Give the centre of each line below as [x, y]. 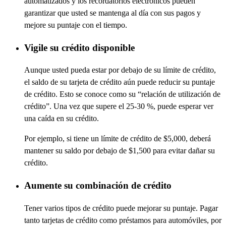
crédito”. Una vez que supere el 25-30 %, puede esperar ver [119, 106]
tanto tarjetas [44, 220]
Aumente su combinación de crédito [98, 186]
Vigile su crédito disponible [79, 47]
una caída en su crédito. [62, 119]
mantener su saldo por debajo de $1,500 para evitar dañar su [120, 151]
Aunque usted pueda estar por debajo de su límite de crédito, [120, 70]
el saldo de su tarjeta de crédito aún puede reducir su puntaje [120, 82]
